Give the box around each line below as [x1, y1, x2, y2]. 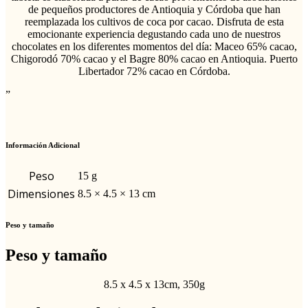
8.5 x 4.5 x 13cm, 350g [103, 278, 205, 291]
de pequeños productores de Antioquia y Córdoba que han [27, 3, 280, 15]
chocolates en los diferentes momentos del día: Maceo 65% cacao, [11, 40, 297, 52]
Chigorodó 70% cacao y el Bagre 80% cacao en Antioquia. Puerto [10, 52, 298, 65]
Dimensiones [8, 186, 75, 202]
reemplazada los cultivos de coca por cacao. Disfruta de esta [24, 15, 284, 27]
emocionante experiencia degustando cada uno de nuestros [27, 27, 280, 40]
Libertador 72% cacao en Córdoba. [78, 65, 230, 77]
